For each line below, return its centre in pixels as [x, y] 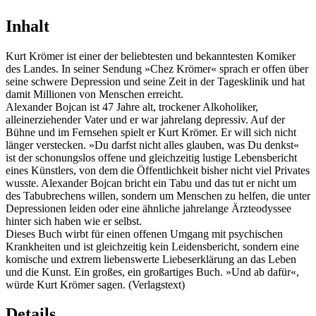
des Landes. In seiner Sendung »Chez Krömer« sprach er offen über [157, 68]
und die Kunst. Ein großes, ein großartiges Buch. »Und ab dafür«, [152, 272]
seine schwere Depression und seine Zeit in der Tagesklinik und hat [155, 81]
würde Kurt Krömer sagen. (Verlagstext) [95, 284]
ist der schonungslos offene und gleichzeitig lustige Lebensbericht [151, 157]
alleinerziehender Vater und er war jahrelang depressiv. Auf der [145, 119]
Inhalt [28, 26]
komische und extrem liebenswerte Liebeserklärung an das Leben [151, 259]
